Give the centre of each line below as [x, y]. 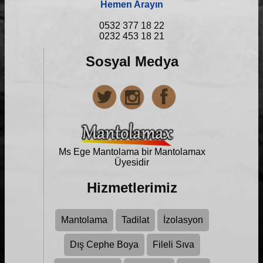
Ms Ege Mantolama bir [106, 152]
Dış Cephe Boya [104, 245]
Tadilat [135, 220]
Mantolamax [180, 152]
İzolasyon [183, 220]
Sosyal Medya [132, 62]
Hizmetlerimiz [132, 188]
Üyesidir [132, 163]
